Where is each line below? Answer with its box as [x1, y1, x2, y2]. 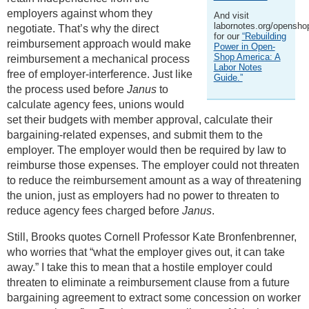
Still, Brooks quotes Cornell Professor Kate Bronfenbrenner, [7, 231, 297, 243]
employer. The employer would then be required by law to [7, 144, 286, 157]
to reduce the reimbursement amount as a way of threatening [7, 175, 301, 187]
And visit [213, 10, 249, 21]
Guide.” [213, 72, 243, 83]
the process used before [7, 83, 127, 96]
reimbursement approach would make [7, 38, 191, 50]
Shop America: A [213, 52, 281, 63]
